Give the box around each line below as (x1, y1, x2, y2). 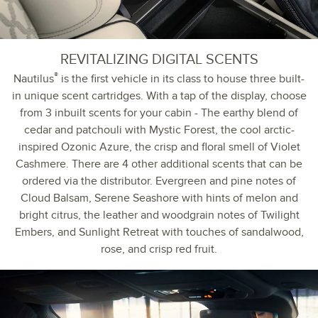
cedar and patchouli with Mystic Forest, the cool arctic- (23, 122, 295, 137)
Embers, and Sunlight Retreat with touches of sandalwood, (14, 224, 304, 239)
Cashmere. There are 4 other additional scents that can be (16, 156, 302, 171)
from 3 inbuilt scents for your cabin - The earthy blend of (20, 105, 298, 120)
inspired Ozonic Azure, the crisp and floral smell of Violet (18, 139, 300, 154)
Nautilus (13, 71, 54, 86)
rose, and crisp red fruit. (101, 241, 217, 256)
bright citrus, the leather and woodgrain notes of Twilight (18, 207, 300, 222)
